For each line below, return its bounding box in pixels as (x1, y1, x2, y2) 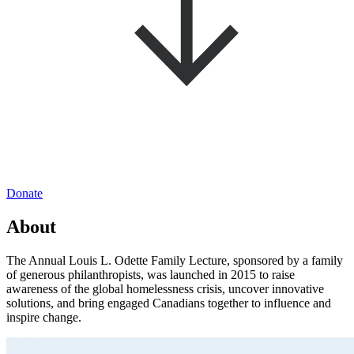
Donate (6, 186, 43, 201)
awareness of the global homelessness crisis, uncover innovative (6, 282, 324, 296)
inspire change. (6, 311, 81, 325)
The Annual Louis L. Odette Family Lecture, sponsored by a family (6, 254, 343, 268)
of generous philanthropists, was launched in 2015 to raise (6, 268, 295, 282)
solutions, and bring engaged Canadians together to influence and (6, 296, 331, 311)
